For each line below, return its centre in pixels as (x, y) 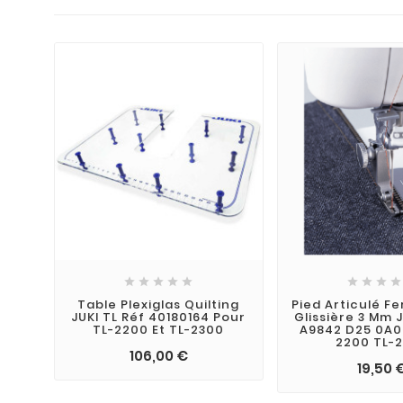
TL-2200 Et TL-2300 (159, 330)
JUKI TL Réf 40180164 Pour (159, 318)
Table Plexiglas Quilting (159, 305)
